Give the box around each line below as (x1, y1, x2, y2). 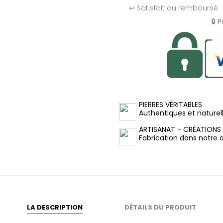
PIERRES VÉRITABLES (139, 100, 202, 110)
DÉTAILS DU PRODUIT (124, 203, 196, 213)
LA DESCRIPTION (27, 203, 83, 213)
